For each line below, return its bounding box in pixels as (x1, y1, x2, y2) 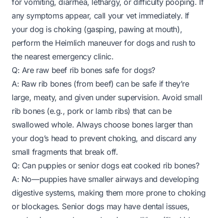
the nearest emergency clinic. (12, 52, 114, 61)
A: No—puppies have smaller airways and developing (12, 174, 199, 184)
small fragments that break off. (12, 147, 118, 157)
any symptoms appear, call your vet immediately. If (12, 11, 190, 20)
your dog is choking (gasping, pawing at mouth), (12, 24, 182, 34)
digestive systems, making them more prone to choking (12, 188, 206, 198)
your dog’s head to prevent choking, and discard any (12, 133, 197, 143)
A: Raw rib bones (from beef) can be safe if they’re (12, 79, 189, 89)
